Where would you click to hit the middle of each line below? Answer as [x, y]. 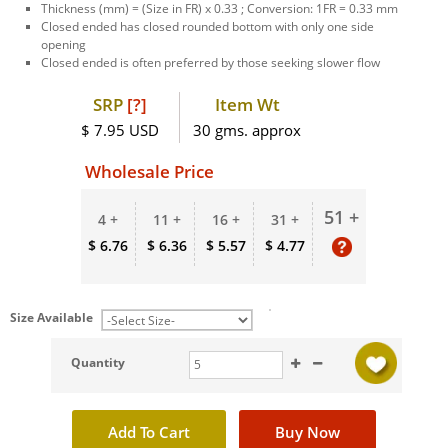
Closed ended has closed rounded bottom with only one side [208, 26]
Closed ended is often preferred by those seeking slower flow [211, 62]
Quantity [98, 362]
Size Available [51, 317]
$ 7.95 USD [120, 129]
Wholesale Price [150, 171]
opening [64, 44]
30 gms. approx [247, 129]
